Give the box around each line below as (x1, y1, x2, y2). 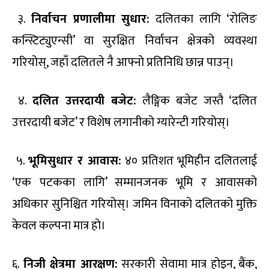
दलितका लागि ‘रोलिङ (150, 8, 258, 29)
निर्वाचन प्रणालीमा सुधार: (31, 8, 150, 29)
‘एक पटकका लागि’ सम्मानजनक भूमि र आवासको (12, 172, 257, 193)
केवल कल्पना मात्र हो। (12, 215, 106, 236)
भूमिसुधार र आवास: (28, 150, 121, 171)
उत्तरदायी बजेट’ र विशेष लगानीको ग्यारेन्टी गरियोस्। (12, 112, 230, 133)
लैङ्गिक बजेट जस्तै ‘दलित (136, 90, 257, 111)
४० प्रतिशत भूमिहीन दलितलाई (121, 150, 257, 171)
